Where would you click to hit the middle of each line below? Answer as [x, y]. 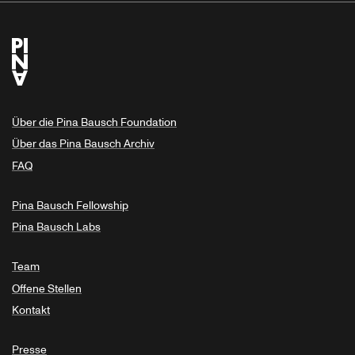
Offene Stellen [47, 288]
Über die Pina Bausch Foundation [94, 122]
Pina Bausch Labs [56, 227]
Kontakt [31, 311]
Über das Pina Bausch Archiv [83, 144]
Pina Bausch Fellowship [70, 205]
